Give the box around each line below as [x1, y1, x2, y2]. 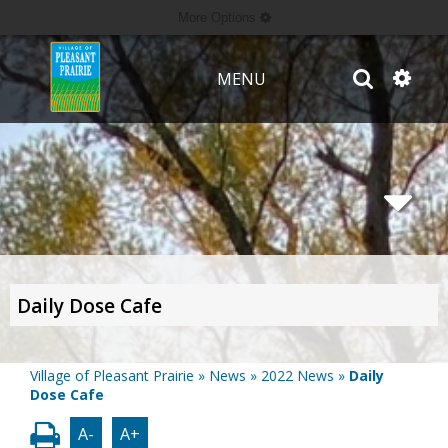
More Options [177, 10, 260, 25]
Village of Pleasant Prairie [30, 366, 194, 386]
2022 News [261, 366, 334, 386]
